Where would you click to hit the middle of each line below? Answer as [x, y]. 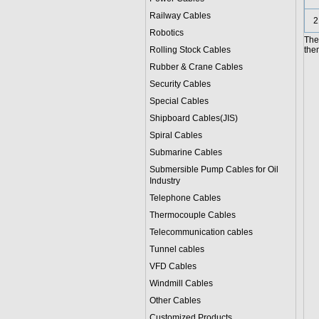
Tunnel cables [177, 249]
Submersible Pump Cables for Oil [214, 169]
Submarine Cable [183, 152]
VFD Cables [173, 266]
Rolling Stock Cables [190, 50]
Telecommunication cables [201, 232]
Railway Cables [180, 16]
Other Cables [175, 300]
